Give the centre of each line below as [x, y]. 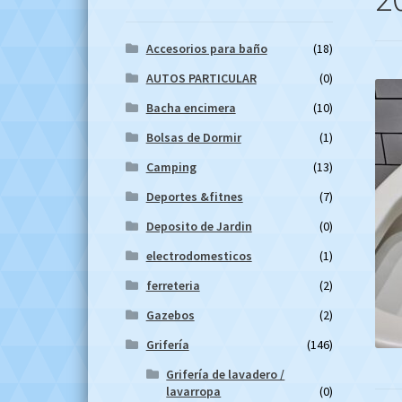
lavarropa [194, 392]
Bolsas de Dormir [193, 138]
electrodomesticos [199, 256]
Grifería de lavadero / [226, 375]
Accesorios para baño [206, 49]
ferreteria [173, 286]
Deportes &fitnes [194, 197]
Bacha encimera [191, 108]
